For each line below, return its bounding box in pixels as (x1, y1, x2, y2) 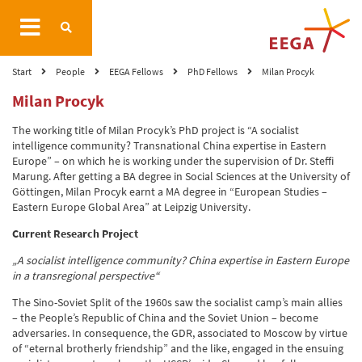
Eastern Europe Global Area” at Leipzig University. (12, 200, 250, 214)
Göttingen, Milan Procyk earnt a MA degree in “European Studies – (12, 184, 327, 199)
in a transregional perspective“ (12, 268, 159, 283)
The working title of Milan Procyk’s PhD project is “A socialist (12, 123, 299, 137)
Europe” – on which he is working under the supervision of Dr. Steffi (12, 154, 334, 168)
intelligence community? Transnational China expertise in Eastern (12, 138, 326, 153)
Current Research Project (12, 226, 138, 241)
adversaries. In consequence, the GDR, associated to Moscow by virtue (12, 326, 347, 340)
